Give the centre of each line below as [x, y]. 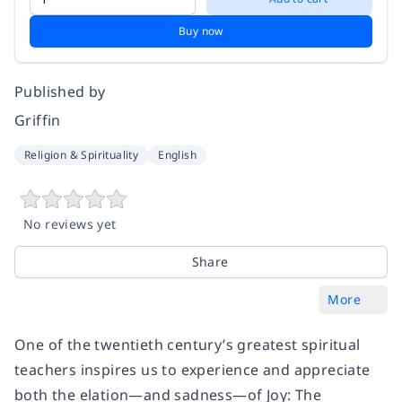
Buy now [201, 31]
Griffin [38, 120]
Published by [60, 92]
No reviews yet [70, 224]
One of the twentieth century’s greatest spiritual [188, 345]
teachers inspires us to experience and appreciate [192, 370]
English [178, 155]
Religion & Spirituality [82, 155]
